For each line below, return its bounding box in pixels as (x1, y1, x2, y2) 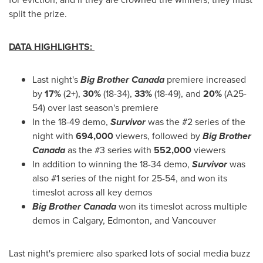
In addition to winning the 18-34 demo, (32, 157, 192, 171)
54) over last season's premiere (32, 101, 159, 114)
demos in (32, 214, 72, 227)
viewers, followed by (113, 129, 200, 143)
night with (32, 129, 76, 143)
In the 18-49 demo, (32, 115, 110, 129)
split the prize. (9, 7, 72, 21)
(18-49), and (152, 87, 203, 100)
